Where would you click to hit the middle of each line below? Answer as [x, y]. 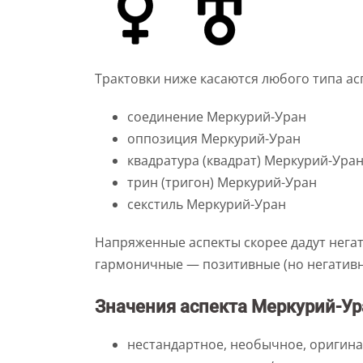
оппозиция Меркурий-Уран [214, 139]
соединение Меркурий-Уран [217, 117]
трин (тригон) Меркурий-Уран [222, 182]
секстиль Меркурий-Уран [207, 204]
